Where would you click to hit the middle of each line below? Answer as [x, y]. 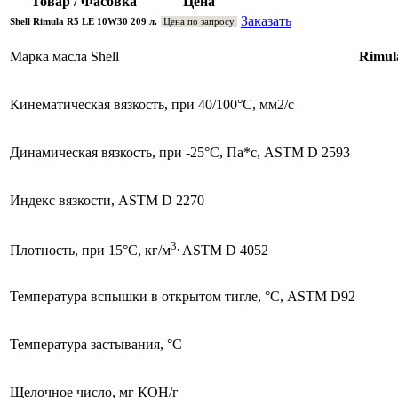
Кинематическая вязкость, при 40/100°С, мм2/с [152, 104]
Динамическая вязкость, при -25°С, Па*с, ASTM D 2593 [180, 152]
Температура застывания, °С [96, 344]
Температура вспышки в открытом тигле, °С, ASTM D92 [183, 296]
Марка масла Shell [64, 56]
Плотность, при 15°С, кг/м [90, 250]
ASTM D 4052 [225, 250]
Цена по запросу [199, 21]
